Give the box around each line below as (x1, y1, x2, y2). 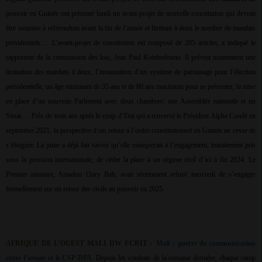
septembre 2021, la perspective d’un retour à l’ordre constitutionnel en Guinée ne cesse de (6, 126, 256, 135)
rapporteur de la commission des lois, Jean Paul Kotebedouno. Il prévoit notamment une (6, 53, 256, 62)
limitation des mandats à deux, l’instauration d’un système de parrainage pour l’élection (6, 68, 256, 77)
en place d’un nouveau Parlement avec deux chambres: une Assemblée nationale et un (6, 97, 256, 106)
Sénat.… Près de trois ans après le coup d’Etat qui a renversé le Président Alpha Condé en (6, 112, 256, 120)
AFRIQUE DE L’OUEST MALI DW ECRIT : (6, 239, 153, 248)
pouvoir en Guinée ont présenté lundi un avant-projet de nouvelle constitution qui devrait (6, 9, 256, 18)
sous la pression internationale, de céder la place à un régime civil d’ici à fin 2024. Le (6, 156, 256, 164)
